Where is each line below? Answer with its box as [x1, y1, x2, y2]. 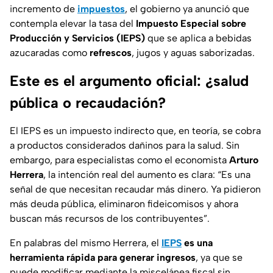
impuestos [77, 3, 125, 15]
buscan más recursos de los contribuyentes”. [10, 213, 210, 225]
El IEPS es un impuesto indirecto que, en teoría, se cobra [10, 125, 261, 137]
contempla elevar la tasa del [10, 18, 136, 30]
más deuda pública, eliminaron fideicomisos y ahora [10, 198, 238, 210]
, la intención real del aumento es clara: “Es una [43, 169, 250, 181]
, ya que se [196, 252, 243, 264]
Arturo [229, 154, 258, 166]
